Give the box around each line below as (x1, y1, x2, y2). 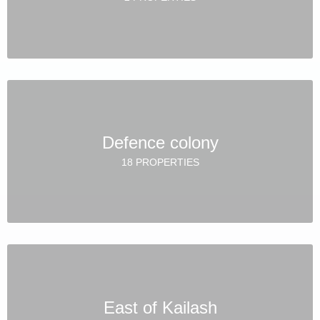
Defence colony (101, 132, 219, 152)
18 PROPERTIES (121, 156, 199, 168)
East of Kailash (103, 297, 217, 317)
